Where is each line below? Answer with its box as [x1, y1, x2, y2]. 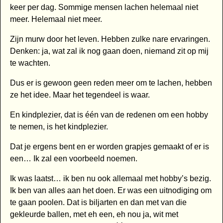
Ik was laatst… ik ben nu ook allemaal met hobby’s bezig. [9, 174, 211, 183]
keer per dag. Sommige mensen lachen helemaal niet [9, 3, 198, 12]
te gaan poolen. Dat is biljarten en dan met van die [9, 198, 187, 207]
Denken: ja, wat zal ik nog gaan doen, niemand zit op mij [9, 47, 209, 56]
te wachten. [9, 59, 50, 68]
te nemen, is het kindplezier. [9, 122, 108, 131]
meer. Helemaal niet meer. [9, 15, 102, 24]
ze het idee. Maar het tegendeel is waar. [9, 91, 150, 100]
